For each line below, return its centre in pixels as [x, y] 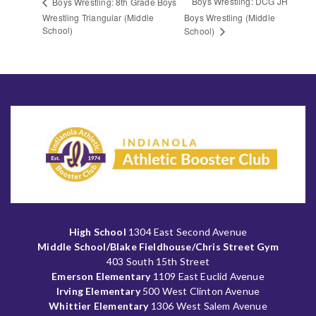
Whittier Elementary [99, 305]
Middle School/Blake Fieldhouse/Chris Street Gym [158, 246]
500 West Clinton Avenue [200, 291]
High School [97, 231]
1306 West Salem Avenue [208, 305]
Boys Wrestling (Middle [230, 18]
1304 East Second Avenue [187, 231]
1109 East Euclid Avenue [207, 276]
